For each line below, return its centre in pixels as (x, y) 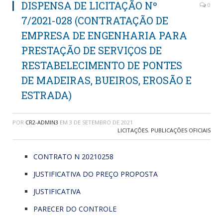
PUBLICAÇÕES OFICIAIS (181, 130)
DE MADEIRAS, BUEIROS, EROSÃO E (107, 80)
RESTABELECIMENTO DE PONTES (102, 65)
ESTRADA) (47, 95)
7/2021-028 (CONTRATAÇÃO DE (95, 20)
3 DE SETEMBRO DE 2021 (101, 122)
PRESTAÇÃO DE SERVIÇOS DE (92, 50)
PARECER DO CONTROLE (75, 209)
